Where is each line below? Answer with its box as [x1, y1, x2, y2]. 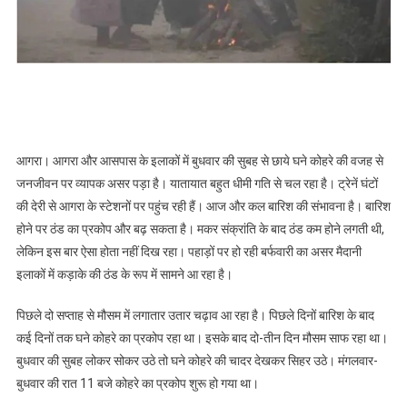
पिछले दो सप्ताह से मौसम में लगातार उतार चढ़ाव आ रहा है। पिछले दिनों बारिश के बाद [15, 308, 374, 323]
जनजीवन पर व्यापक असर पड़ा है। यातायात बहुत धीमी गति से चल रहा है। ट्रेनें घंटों [15, 176, 378, 192]
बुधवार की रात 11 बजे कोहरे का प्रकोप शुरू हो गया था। [15, 376, 259, 392]
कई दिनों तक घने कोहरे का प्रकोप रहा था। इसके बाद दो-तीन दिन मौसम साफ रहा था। [15, 331, 388, 346]
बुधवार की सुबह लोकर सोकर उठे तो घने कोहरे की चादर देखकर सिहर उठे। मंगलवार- [15, 353, 378, 369]
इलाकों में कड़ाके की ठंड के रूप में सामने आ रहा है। [15, 267, 233, 283]
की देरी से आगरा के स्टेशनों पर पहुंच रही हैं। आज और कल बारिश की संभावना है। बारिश [15, 199, 391, 214]
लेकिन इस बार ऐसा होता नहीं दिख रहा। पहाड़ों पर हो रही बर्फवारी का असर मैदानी [15, 244, 362, 260]
